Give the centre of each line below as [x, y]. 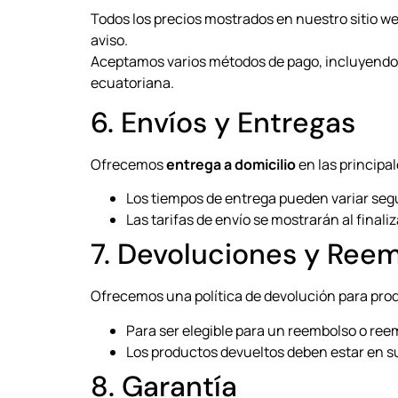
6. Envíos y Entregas [223, 122]
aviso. [109, 40]
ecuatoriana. [132, 82]
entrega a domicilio [231, 164]
